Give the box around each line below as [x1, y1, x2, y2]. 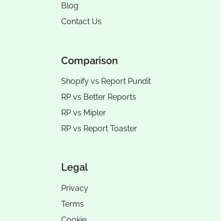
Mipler [83, 108, 106, 117]
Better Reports [83, 92, 136, 102]
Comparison [61, 54, 118, 67]
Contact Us [61, 17, 102, 27]
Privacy [61, 183, 88, 193]
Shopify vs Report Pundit [61, 76, 151, 86]
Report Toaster [83, 123, 137, 133]
